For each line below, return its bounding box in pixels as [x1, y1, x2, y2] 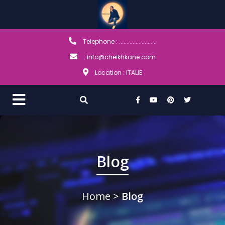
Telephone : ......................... [81, 37, 157, 46]
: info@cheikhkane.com [82, 53, 156, 62]
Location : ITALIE [93, 68, 142, 77]
